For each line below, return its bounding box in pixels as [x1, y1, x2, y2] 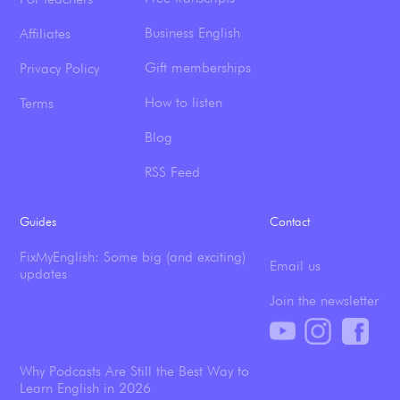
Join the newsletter [269, 291, 379, 309]
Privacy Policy [20, 59, 100, 77]
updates [20, 264, 68, 282]
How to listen [145, 93, 223, 111]
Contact [269, 213, 310, 229]
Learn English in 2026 [20, 379, 152, 397]
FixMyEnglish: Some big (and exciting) [20, 247, 246, 265]
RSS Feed [145, 162, 201, 180]
